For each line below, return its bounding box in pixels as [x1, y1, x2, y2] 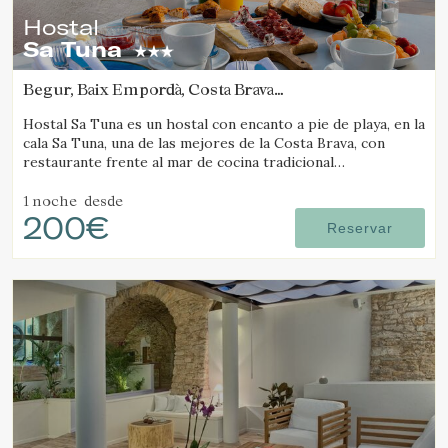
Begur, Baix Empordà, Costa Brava [23, 80, 274, 98]
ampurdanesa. [23, 172, 114, 190]
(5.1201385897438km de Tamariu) [23, 98, 279, 116]
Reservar [327, 220, 393, 236]
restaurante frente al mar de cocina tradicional [23, 153, 334, 171]
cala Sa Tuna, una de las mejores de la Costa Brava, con [23, 134, 385, 152]
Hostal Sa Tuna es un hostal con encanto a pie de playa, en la [23, 115, 425, 133]
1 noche [23, 192, 77, 209]
